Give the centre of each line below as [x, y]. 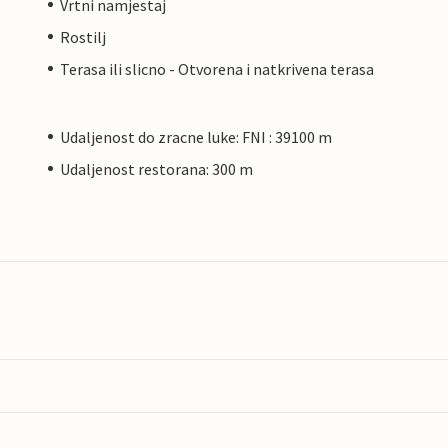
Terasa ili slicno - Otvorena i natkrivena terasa [217, 68]
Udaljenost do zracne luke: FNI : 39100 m [196, 136]
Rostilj [83, 36]
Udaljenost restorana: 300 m [156, 168]
